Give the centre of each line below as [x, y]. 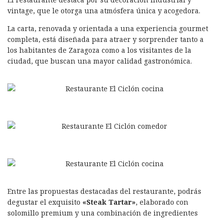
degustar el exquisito [45, 202]
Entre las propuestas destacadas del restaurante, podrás [104, 191]
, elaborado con [162, 202]
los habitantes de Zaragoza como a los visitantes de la [99, 50]
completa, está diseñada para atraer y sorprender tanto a [106, 39]
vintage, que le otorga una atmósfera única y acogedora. [104, 10]
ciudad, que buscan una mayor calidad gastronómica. [100, 61]
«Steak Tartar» [109, 202]
